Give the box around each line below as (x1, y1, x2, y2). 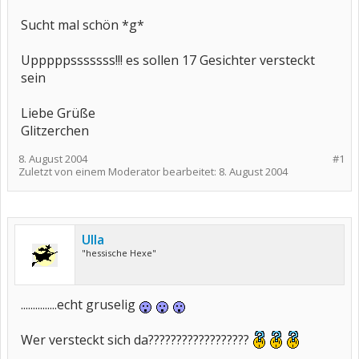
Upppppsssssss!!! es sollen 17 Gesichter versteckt (21, 51, 315, 69)
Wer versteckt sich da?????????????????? (21, 331, 252, 349)
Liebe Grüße (21, 104, 95, 122)
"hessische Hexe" (82, 247, 156, 259)
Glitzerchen (21, 122, 89, 139)
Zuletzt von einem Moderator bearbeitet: (18, 164, 219, 179)
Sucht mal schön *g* (21, 16, 144, 34)
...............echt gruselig (21, 296, 139, 313)
